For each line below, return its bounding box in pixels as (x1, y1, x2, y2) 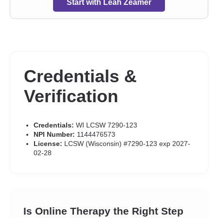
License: (34, 140, 62, 147)
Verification (24, 86, 118, 106)
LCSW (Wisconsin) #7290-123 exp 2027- (62, 140, 190, 147)
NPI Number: (34, 130, 75, 138)
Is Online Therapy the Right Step (23, 205, 183, 217)
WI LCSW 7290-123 (74, 121, 137, 129)
